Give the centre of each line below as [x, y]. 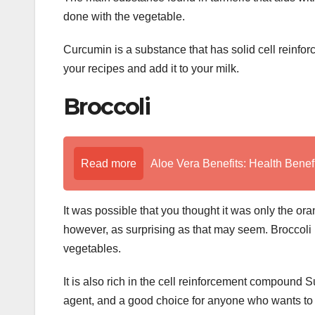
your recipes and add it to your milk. [151, 68]
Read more [109, 164]
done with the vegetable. [124, 16]
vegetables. [92, 249]
